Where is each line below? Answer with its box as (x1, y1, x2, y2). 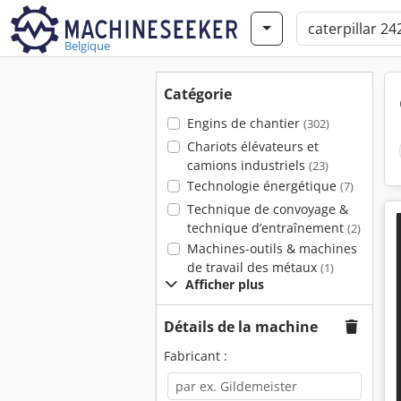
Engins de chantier (186, 115, 303, 132)
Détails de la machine (164, 317, 318, 337)
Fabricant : (164, 347, 227, 364)
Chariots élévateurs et (186, 138, 319, 155)
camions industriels (186, 157, 309, 174)
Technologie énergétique (186, 177, 340, 194)
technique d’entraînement (186, 219, 347, 236)
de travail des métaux (186, 259, 320, 276)
